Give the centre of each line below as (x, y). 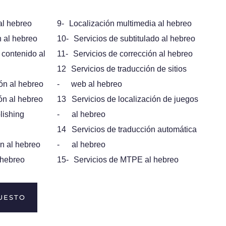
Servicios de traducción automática (134, 130)
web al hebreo (97, 84)
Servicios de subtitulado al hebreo (134, 39)
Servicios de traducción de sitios (129, 69)
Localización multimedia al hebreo (130, 24)
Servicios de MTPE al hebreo (126, 160)
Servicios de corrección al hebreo (133, 54)
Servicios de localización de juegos (135, 99)
